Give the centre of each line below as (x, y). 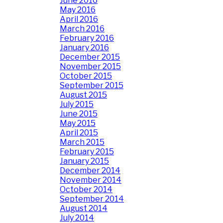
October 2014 (86, 189)
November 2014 (91, 180)
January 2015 (84, 161)
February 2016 (87, 38)
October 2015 (86, 76)
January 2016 (84, 48)
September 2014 (92, 199)
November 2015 (90, 66)
